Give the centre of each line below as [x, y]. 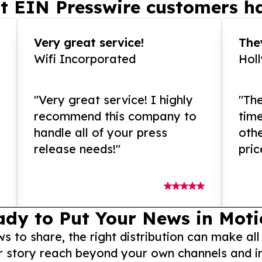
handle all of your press [101, 133]
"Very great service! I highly [114, 100]
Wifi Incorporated [85, 59]
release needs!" [77, 149]
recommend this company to [116, 116]
